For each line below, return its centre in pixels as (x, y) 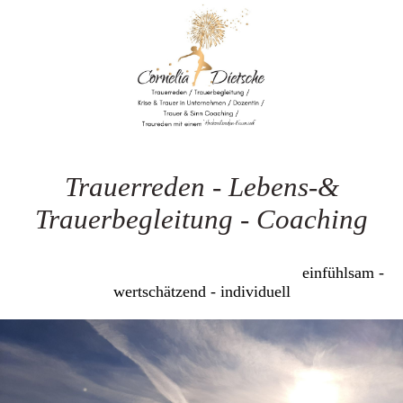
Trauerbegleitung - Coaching (201, 219)
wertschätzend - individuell (201, 292)
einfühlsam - (262, 273)
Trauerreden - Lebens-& (201, 187)
